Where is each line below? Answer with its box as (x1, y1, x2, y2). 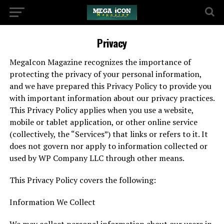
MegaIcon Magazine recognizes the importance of (9, 56, 191, 67)
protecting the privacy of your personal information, (9, 68, 201, 79)
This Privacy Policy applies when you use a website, (9, 104, 193, 115)
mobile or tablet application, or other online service (9, 116, 197, 127)
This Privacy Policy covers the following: (9, 174, 156, 185)
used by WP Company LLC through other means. (9, 152, 184, 163)
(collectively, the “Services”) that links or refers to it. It (9, 128, 208, 139)
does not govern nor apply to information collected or (9, 140, 207, 151)
